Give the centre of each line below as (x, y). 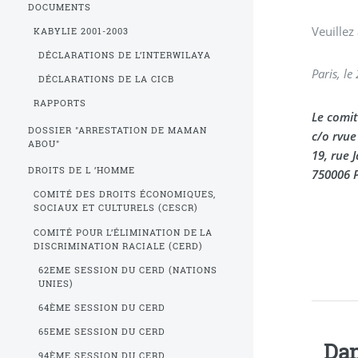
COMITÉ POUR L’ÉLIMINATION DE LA (123, 232)
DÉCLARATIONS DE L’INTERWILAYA (125, 55)
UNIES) (56, 283)
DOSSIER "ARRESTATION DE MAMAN (117, 130)
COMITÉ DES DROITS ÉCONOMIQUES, (125, 195)
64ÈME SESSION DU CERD (102, 308)
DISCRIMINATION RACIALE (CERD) (118, 246)
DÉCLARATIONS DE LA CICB (107, 80)
